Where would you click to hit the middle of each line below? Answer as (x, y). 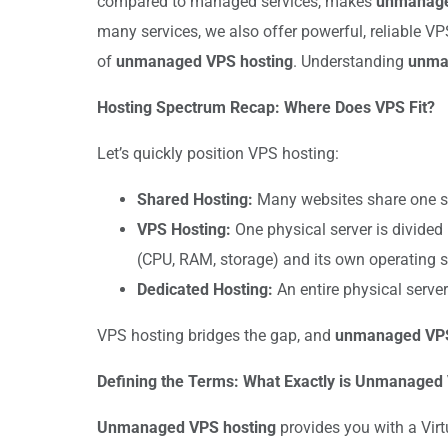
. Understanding (350, 61)
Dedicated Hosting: (205, 289)
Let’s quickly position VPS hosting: (218, 153)
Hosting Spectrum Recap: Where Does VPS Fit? (266, 107)
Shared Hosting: (195, 199)
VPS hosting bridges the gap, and (216, 335)
